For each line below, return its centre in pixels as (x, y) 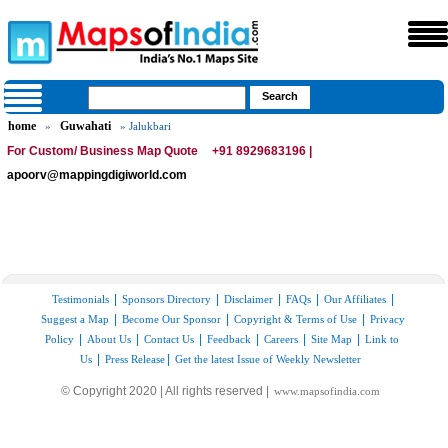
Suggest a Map (74, 319)
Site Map (331, 339)
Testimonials (80, 299)
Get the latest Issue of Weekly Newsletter (268, 359)
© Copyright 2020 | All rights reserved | (167, 391)
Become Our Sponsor (171, 319)
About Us (108, 339)
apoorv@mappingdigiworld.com (97, 175)
